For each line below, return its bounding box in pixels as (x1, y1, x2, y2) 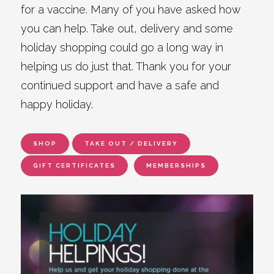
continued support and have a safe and (21, 79, 220, 92)
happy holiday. (21, 98, 94, 111)
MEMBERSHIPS (146, 162, 207, 169)
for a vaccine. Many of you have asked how (21, 3, 241, 16)
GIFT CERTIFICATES (33, 162, 116, 169)
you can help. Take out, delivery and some (21, 22, 234, 35)
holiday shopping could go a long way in (21, 41, 224, 54)
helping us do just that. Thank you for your (21, 60, 232, 73)
